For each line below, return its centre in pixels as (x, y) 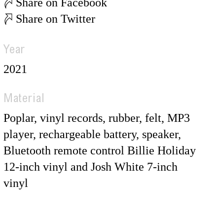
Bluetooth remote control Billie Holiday (99, 150)
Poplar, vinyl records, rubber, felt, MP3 (96, 118)
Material (24, 100)
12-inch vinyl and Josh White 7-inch (90, 167)
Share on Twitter (55, 19)
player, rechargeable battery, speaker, (92, 134)
